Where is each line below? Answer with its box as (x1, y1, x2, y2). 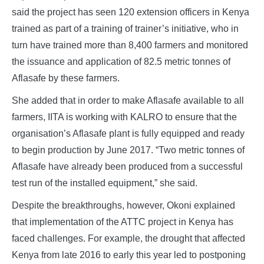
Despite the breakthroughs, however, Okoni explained (12, 200, 235, 211)
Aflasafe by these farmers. (12, 73, 120, 84)
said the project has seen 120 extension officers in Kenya (12, 7, 249, 18)
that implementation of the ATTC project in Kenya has (12, 217, 233, 227)
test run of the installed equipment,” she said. (12, 178, 197, 189)
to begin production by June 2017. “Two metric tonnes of (12, 145, 245, 156)
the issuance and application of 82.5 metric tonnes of (12, 57, 230, 67)
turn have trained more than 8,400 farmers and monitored (12, 40, 248, 51)
